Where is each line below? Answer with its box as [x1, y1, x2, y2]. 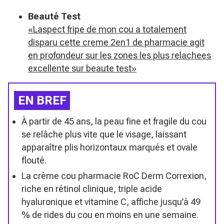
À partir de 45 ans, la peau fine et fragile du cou [21, 115, 206, 126]
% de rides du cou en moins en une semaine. [21, 209, 198, 220]
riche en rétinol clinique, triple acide [21, 183, 162, 194]
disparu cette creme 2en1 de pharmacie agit [28, 36, 204, 47]
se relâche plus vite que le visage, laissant [21, 128, 186, 139]
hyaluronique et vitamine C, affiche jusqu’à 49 [21, 196, 200, 207]
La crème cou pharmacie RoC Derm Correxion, [21, 170, 206, 181]
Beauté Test [28, 10, 80, 21]
